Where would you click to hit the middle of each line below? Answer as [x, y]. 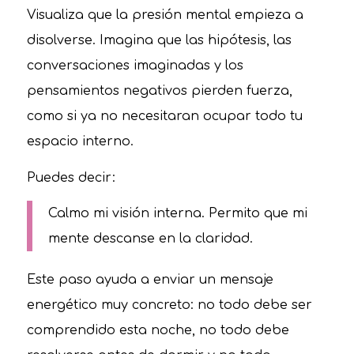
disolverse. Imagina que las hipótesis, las [159, 41]
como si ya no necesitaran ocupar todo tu [164, 117]
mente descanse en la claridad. [150, 239]
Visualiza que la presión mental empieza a [165, 15]
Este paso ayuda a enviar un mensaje [150, 279]
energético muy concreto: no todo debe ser [169, 305]
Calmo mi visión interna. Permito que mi [177, 214]
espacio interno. [80, 142]
